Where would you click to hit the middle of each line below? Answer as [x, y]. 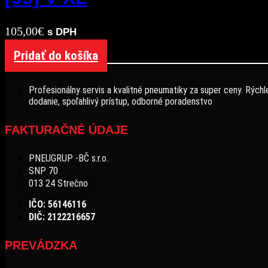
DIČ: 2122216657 [62, 217]
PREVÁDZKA [41, 245]
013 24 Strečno [58, 184]
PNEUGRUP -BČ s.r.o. [68, 159]
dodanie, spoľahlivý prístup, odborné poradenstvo [121, 102]
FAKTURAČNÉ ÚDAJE [66, 130]
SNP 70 [43, 171]
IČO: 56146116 [57, 205]
